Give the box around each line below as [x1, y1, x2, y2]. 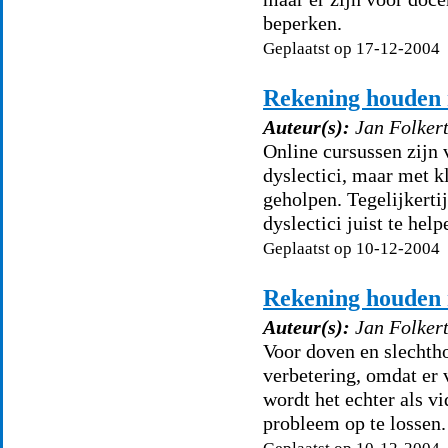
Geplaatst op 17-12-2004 [263, 39, 440, 58]
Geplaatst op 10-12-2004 [263, 239, 440, 258]
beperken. [263, 12, 342, 34]
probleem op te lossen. [263, 412, 446, 434]
